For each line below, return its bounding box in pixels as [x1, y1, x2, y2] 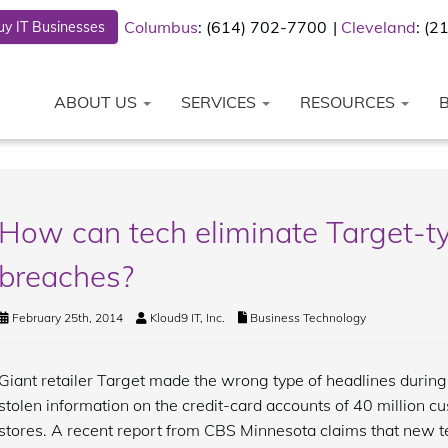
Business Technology [249, 310, 366, 325]
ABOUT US [54, 92, 141, 112]
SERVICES [181, 92, 260, 112]
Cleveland [341, 17, 416, 37]
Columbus [124, 17, 198, 37]
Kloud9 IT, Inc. [149, 310, 225, 325]
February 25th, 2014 [8, 310, 123, 325]
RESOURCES [300, 92, 399, 112]
